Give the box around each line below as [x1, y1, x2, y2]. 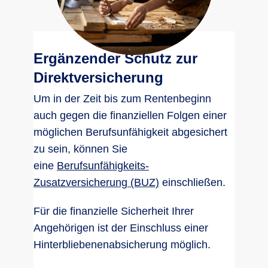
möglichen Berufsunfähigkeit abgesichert [33, 126, 227, 138]
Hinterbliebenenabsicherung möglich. [33, 239, 211, 251]
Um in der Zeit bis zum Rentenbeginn [33, 93, 211, 105]
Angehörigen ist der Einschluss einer [33, 222, 208, 234]
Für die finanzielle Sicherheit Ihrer [33, 205, 194, 217]
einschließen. [159, 176, 226, 188]
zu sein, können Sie [33, 143, 127, 155]
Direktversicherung [33, 69, 163, 86]
